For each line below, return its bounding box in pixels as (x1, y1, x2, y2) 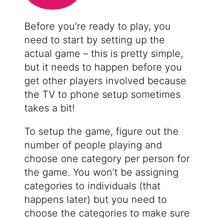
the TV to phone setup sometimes (24, 89, 181, 101)
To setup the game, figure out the (24, 126, 179, 138)
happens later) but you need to (24, 194, 167, 206)
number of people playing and (24, 139, 162, 151)
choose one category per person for (24, 153, 190, 165)
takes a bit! (24, 102, 74, 114)
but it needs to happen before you (24, 61, 182, 73)
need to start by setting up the (24, 34, 165, 46)
